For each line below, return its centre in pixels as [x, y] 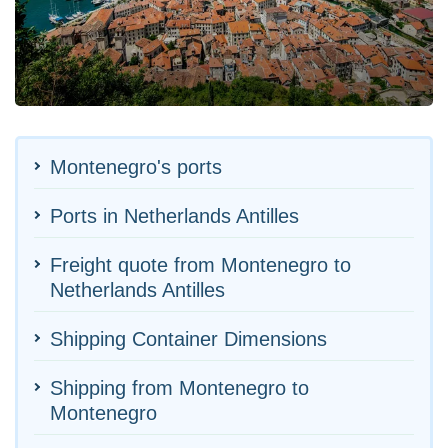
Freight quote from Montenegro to [200, 264]
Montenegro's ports [136, 166]
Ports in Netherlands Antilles [174, 215]
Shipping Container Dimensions [188, 338]
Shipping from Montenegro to [179, 387]
